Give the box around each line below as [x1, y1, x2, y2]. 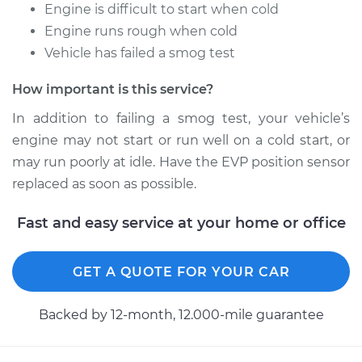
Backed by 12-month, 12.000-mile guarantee [38, 307, 324, 322]
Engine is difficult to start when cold [44, 2, 279, 17]
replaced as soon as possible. [12, 176, 196, 192]
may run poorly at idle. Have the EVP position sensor [12, 154, 350, 170]
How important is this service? [12, 82, 213, 97]
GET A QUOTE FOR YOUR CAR [72, 264, 290, 280]
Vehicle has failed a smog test [44, 45, 235, 61]
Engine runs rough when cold [44, 23, 238, 39]
